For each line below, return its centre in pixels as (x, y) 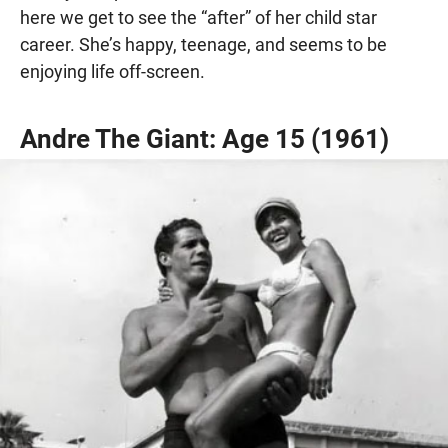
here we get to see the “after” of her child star (198, 18)
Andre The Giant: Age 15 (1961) (204, 139)
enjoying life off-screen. (112, 72)
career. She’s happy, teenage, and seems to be (203, 45)
